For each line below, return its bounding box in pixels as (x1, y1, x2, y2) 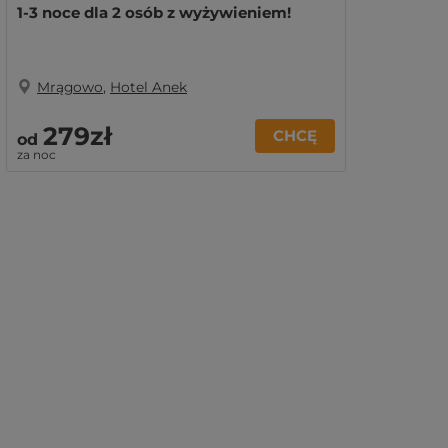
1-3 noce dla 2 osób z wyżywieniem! (17, 3, 291, 22)
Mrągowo (37, 79, 103, 95)
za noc (17, 147, 56, 162)
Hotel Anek (110, 79, 187, 95)
